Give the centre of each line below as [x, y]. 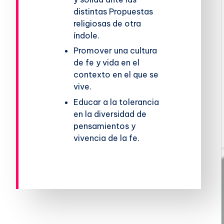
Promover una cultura [115, 51]
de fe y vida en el [107, 63]
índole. [87, 35]
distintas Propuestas [113, 11]
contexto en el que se [116, 75]
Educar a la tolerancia [116, 102]
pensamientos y [105, 126]
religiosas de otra [107, 23]
